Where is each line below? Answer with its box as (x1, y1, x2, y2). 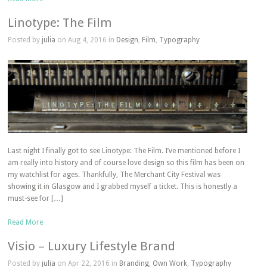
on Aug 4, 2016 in (55, 35, 117, 44)
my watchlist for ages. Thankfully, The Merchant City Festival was (8, 170, 221, 179)
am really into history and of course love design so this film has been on (8, 159, 245, 167)
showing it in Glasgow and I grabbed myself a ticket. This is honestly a (8, 182, 238, 191)
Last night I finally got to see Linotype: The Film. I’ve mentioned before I (8, 147, 241, 156)
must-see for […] (8, 194, 64, 203)
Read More (8, 218, 44, 227)
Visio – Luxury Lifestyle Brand (8, 239, 176, 254)
